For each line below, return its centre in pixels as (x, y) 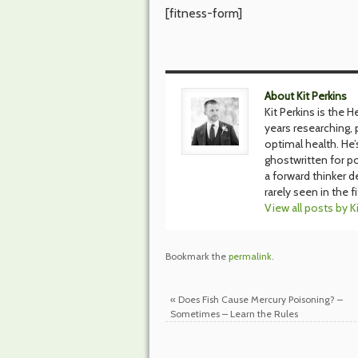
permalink (250, 257)
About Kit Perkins (306, 96)
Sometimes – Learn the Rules (234, 314)
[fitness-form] (204, 14)
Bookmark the (197, 257)
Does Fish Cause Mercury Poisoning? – (259, 300)
